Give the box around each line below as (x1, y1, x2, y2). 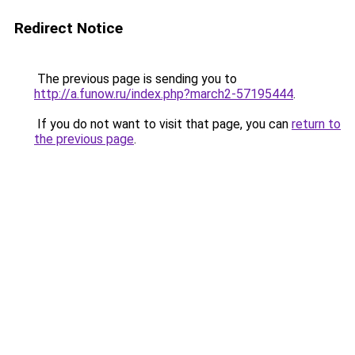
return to (292, 116, 341, 132)
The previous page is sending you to (34, 71, 237, 86)
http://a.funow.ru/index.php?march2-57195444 (34, 86, 293, 101)
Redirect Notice (14, 19, 123, 37)
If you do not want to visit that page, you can (34, 116, 292, 132)
